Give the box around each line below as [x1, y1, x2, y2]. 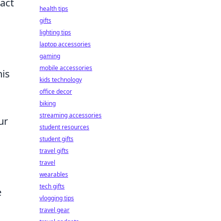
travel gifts [39, 147, 69, 155]
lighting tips [39, 28, 71, 37]
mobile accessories [39, 64, 92, 72]
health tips [39, 4, 68, 13]
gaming [39, 52, 60, 60]
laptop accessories [39, 40, 91, 48]
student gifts [39, 135, 74, 143]
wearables [39, 170, 68, 179]
